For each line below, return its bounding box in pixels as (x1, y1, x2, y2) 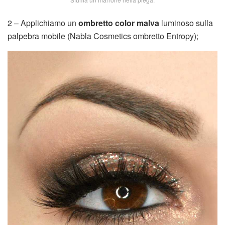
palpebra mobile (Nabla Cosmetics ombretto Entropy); (8, 30, 198, 42)
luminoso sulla (159, 17, 213, 29)
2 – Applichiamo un (8, 17, 78, 29)
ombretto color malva (78, 17, 159, 29)
